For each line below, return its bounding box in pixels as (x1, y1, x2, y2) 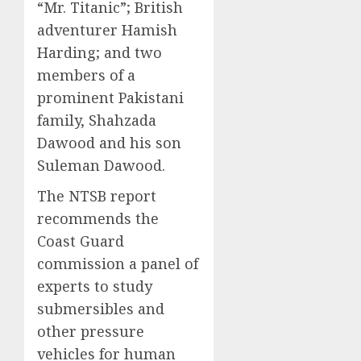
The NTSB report (37, 186, 156, 206)
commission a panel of (37, 254, 198, 274)
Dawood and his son (37, 133, 181, 153)
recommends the (37, 209, 159, 229)
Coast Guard (37, 231, 124, 251)
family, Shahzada (37, 110, 156, 131)
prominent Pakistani (37, 88, 184, 108)
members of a (37, 65, 135, 85)
